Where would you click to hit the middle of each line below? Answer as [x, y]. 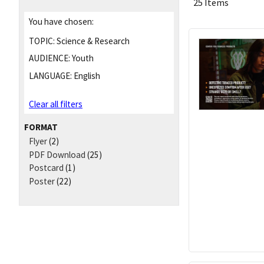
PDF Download [57, 154]
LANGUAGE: [50, 76]
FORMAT [41, 127]
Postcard [46, 168]
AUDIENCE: [49, 58]
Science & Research [92, 41]
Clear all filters [56, 104]
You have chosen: [61, 21]
